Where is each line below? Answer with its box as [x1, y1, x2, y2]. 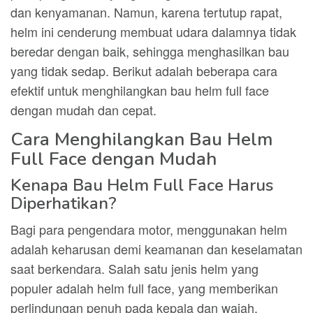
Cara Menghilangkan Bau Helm [10, 127, 272, 152]
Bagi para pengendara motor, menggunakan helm [10, 220, 287, 238]
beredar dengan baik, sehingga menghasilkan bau [10, 42, 289, 60]
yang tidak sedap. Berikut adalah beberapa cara [10, 61, 277, 80]
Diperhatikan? [10, 192, 117, 214]
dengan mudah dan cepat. [10, 101, 156, 119]
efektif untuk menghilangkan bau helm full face [10, 81, 269, 99]
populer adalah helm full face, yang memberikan [10, 279, 278, 297]
